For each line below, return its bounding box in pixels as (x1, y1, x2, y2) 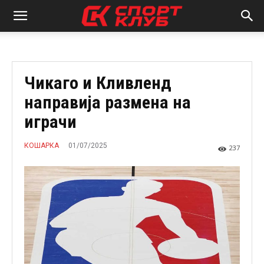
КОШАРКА (24, 141, 59, 150)
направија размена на (24, 92, 191, 113)
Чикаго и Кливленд (24, 72, 171, 93)
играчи (24, 111, 77, 132)
